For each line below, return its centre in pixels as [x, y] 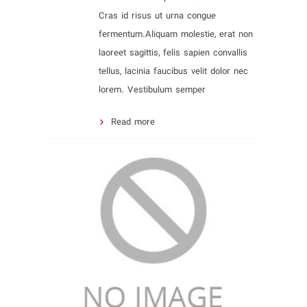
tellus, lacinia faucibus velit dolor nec [173, 72]
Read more [133, 122]
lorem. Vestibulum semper [152, 90]
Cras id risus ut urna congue [157, 16]
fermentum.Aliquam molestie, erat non [176, 35]
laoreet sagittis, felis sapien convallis [173, 53]
